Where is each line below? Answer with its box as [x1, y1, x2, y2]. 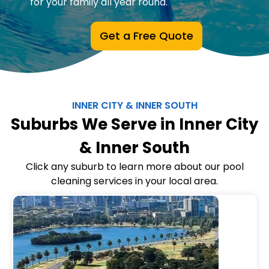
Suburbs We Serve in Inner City [11, 113, 258, 135]
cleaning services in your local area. [51, 174, 218, 188]
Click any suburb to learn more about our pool [25, 160, 244, 174]
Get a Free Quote [100, 28, 193, 43]
